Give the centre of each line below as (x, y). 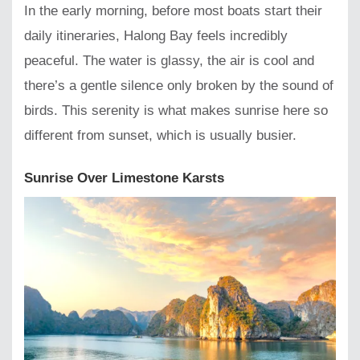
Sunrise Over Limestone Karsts (124, 178)
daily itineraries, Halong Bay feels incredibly (156, 35)
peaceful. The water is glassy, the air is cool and (169, 60)
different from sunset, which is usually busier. (160, 135)
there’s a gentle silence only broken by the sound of (179, 85)
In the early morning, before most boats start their (173, 10)
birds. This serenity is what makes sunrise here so (176, 110)
